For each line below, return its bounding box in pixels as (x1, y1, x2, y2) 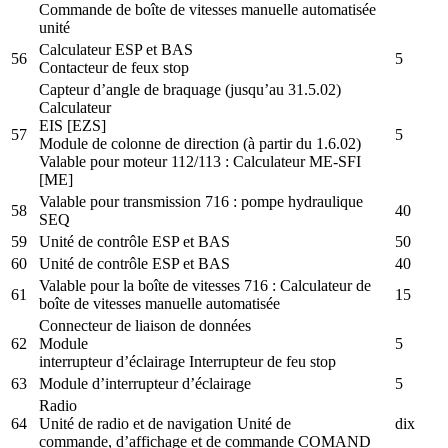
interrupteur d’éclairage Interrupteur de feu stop (39, 352, 336, 370)
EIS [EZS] (39, 116, 106, 134)
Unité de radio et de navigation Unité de (39, 414, 291, 432)
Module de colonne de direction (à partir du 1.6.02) (39, 134, 361, 152)
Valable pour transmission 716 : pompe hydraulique (39, 192, 363, 210)
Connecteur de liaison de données (39, 316, 251, 334)
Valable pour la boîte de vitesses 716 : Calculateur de (39, 276, 371, 294)
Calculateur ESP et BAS (39, 40, 193, 58)
